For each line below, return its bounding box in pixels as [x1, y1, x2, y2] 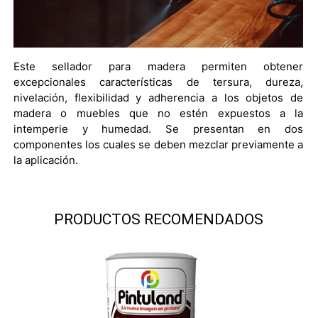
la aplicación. [13, 153, 78, 167]
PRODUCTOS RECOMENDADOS [53, 211, 263, 228]
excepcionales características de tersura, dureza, [13, 75, 303, 89]
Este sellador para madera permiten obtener [13, 60, 303, 73]
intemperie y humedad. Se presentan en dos [13, 122, 303, 136]
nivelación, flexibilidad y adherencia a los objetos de [13, 91, 303, 104]
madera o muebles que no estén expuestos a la [13, 106, 303, 120]
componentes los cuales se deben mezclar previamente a [13, 138, 303, 151]
